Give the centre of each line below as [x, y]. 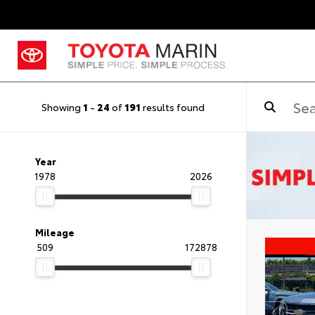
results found [173, 107]
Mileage [55, 232]
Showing [62, 107]
